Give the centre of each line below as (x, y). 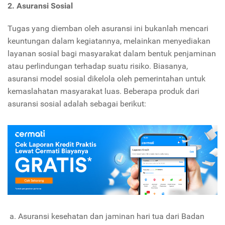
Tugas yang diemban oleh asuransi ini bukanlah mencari (108, 28)
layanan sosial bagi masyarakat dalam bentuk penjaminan (112, 53)
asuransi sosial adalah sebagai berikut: (77, 103)
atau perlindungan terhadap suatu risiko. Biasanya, (98, 66)
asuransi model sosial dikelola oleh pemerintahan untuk (106, 78)
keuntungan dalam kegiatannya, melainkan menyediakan (109, 41)
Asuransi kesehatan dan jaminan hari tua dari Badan (111, 216)
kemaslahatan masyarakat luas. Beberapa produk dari (103, 91)
